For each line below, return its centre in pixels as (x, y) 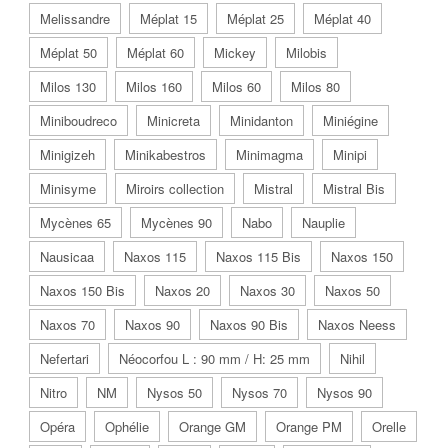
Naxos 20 (182, 290)
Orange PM (309, 426)
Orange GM (212, 426)
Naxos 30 (267, 290)
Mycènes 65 (75, 222)
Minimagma (269, 154)
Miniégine (350, 120)
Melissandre (75, 18)
